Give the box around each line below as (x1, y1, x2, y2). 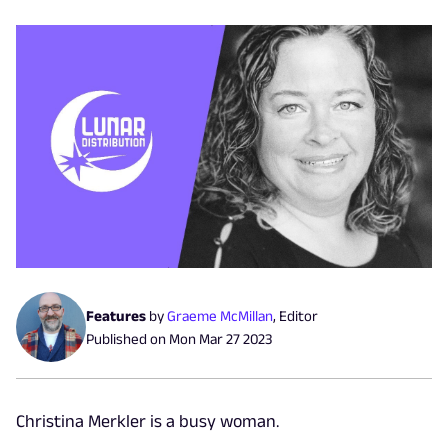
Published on (86, 329, 169, 347)
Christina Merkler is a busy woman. (16, 410, 279, 431)
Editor (279, 306, 318, 324)
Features (86, 306, 146, 324)
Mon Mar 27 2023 (169, 329, 272, 347)
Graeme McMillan (167, 306, 273, 324)
